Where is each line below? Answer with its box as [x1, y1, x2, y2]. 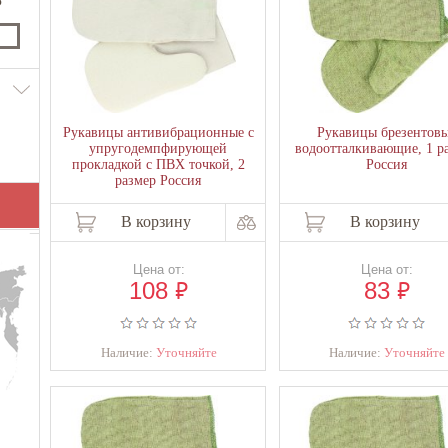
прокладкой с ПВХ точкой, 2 [71, 157, 245, 172]
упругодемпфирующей [89, 141, 228, 156]
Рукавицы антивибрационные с [62, 125, 254, 140]
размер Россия [115, 173, 202, 188]
